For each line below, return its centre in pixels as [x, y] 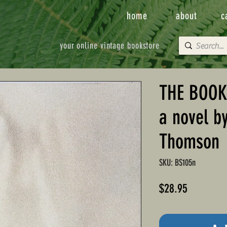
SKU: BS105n [177, 163]
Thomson [189, 142]
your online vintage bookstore [110, 46]
